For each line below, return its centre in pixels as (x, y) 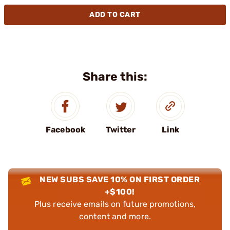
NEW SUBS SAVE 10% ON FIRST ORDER (120, 179)
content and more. (115, 216)
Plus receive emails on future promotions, (115, 204)
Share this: (115, 76)
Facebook (65, 130)
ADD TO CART (115, 15)
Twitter (120, 130)
